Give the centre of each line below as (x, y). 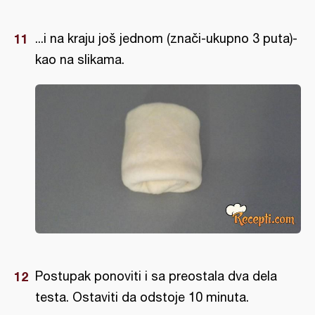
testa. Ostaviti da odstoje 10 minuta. (142, 297)
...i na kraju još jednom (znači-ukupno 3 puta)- (166, 38)
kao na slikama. (80, 59)
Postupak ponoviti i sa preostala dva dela (156, 276)
